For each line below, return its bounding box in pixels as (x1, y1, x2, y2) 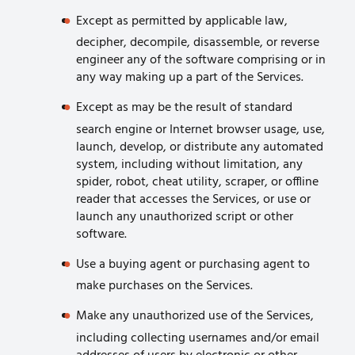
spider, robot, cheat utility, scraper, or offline (76, 171, 319, 193)
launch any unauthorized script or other (76, 206, 293, 227)
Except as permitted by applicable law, (76, 10, 288, 32)
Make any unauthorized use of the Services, (76, 306, 314, 327)
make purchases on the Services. (76, 276, 253, 297)
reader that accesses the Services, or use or (76, 189, 311, 210)
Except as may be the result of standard (76, 97, 292, 119)
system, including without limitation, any (76, 154, 303, 175)
